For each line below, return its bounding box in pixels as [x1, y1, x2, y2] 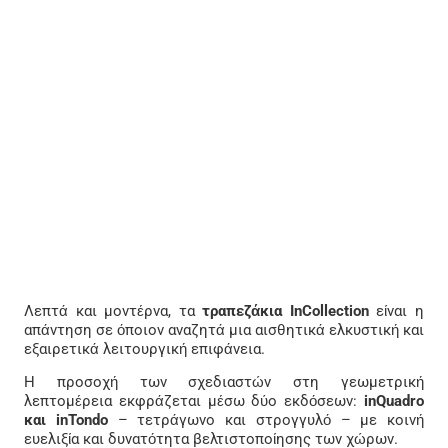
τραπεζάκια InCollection [194, 302, 369, 320]
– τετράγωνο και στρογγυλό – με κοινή [107, 411, 424, 430]
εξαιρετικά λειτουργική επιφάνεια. [24, 340, 265, 358]
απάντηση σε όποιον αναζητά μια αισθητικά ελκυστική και [24, 321, 424, 339]
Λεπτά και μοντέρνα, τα [24, 302, 195, 320]
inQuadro [357, 392, 425, 411]
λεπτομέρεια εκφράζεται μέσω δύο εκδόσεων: [24, 392, 358, 411]
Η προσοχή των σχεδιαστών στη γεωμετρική [24, 373, 424, 392]
